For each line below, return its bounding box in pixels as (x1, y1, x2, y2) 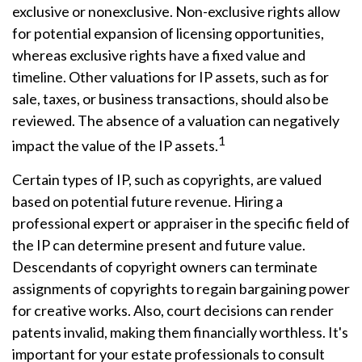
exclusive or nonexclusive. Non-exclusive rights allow (12, 2, 340, 20)
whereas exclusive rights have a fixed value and (12, 46, 305, 64)
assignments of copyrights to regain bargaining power (12, 280, 350, 297)
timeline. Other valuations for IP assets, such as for (12, 68, 329, 86)
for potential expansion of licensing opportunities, (12, 24, 324, 42)
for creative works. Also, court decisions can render (12, 301, 334, 319)
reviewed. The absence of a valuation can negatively (12, 112, 339, 129)
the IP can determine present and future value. (12, 236, 305, 254)
